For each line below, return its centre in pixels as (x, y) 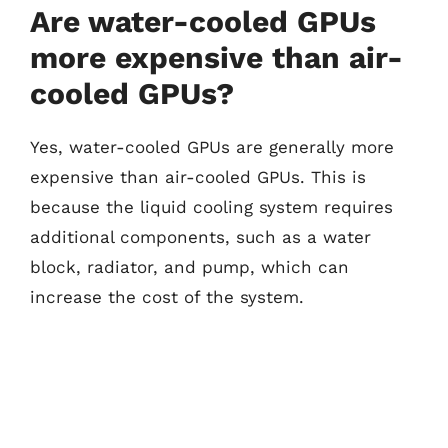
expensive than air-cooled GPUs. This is (198, 177)
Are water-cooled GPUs (203, 21)
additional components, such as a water (200, 237)
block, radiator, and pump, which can (189, 267)
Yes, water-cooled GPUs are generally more (212, 147)
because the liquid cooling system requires (211, 207)
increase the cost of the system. (167, 297)
